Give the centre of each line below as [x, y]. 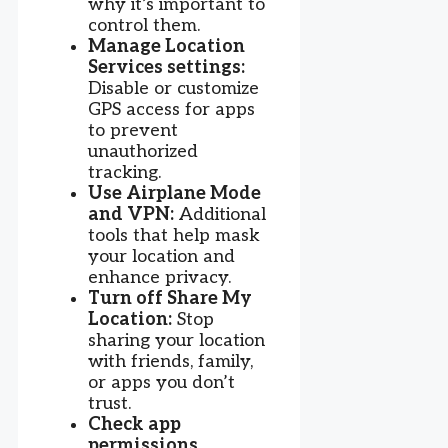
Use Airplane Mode [174, 193]
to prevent [133, 130]
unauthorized [143, 151]
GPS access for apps [171, 109]
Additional [220, 214]
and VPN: [131, 214]
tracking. [124, 172]
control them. [144, 25]
